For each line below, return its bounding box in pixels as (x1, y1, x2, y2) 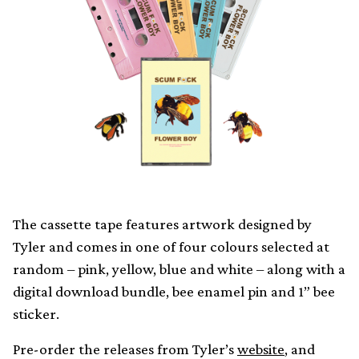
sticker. (13, 305, 59, 322)
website (237, 341, 284, 357)
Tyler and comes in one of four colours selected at (13, 238, 329, 255)
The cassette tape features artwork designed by (13, 216, 312, 232)
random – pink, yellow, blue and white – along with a (13, 260, 345, 277)
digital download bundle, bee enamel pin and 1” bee (13, 283, 335, 300)
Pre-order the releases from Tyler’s (13, 341, 237, 357)
